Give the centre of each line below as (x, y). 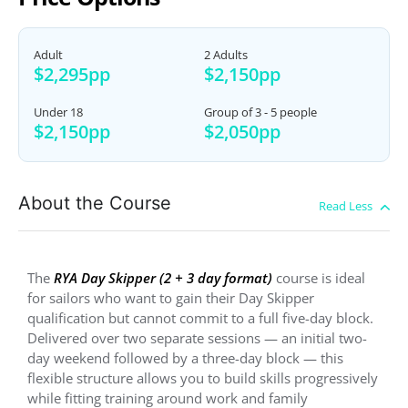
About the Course (95, 203)
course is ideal (319, 277)
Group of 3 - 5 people (260, 112)
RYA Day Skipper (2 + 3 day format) (163, 277)
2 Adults (226, 54)
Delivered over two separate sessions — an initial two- (197, 337)
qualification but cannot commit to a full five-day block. (200, 317)
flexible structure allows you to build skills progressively (203, 377)
